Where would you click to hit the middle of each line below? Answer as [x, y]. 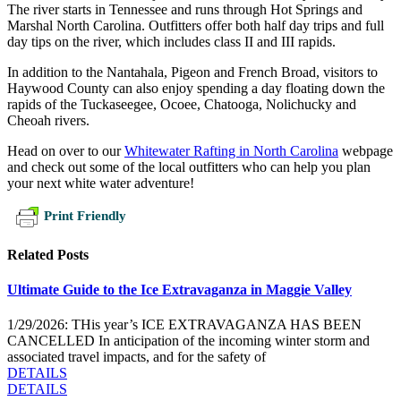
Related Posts [48, 254]
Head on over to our [66, 150]
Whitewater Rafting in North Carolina [231, 150]
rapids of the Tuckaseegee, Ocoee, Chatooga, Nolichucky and [182, 104]
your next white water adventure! [101, 183]
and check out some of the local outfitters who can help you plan [189, 166]
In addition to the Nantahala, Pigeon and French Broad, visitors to [192, 72]
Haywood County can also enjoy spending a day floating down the [196, 88]
